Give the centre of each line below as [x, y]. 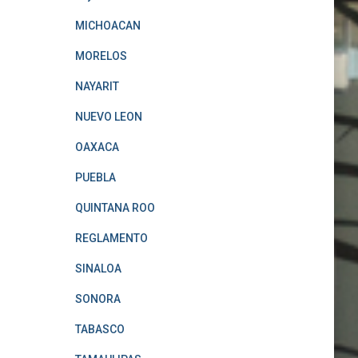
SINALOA [98, 268]
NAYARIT [97, 86]
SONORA [97, 299]
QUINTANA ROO [115, 208]
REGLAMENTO [111, 238]
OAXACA [97, 147]
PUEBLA [95, 177]
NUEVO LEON [108, 117]
